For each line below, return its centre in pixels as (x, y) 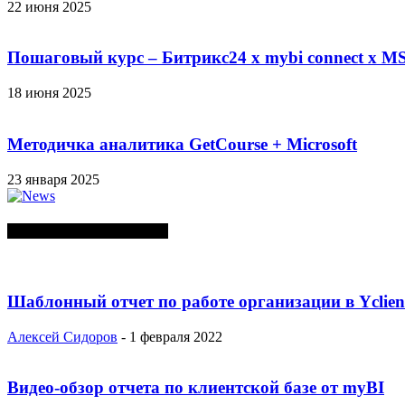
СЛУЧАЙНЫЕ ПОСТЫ (88, 231)
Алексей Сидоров (62, 336)
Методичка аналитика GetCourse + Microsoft (182, 144)
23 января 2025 (53, 179)
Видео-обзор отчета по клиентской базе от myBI (196, 388)
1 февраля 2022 (176, 336)
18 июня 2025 (49, 93)
